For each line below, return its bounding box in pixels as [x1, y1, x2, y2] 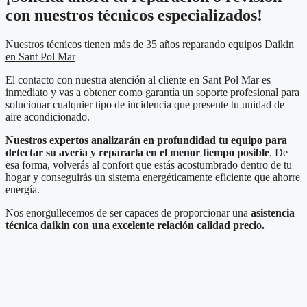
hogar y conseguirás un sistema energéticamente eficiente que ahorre [5, 171, 300, 184]
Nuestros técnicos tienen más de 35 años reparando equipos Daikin [5, 38, 294, 51]
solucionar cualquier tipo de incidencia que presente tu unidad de [5, 99, 284, 111]
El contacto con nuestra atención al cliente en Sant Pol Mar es [5, 74, 271, 86]
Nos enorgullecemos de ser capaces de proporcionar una [5, 207, 251, 219]
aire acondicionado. [5, 111, 93, 123]
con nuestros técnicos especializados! [5, 6, 262, 25]
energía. [5, 184, 40, 196]
